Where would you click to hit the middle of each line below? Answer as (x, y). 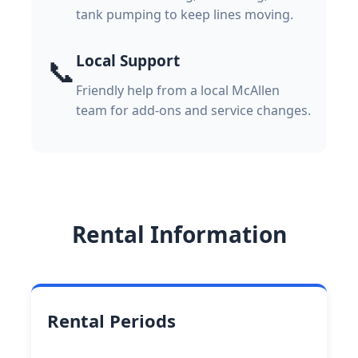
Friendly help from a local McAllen (178, 90)
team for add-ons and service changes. (193, 110)
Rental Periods (111, 320)
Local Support (128, 60)
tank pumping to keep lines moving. (185, 14)
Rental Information (179, 234)
